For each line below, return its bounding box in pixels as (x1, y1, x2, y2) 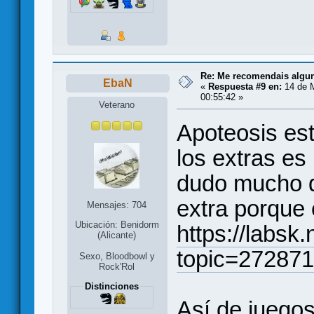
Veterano (99, 100, 135, 111)
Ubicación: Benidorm (74, 219, 159, 231)
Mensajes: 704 (87, 200, 147, 211)
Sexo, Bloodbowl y (78, 250, 155, 261)
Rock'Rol (99, 261, 135, 272)
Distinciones (84, 280, 139, 292)
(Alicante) (97, 230, 137, 241)
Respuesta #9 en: (208, 81, 282, 92)
